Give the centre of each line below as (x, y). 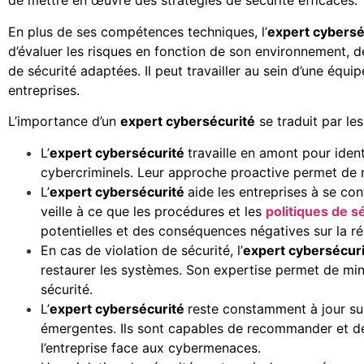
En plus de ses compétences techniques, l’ (138, 31)
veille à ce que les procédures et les (153, 211)
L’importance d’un (64, 121)
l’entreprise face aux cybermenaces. (151, 347)
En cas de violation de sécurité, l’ (142, 250)
